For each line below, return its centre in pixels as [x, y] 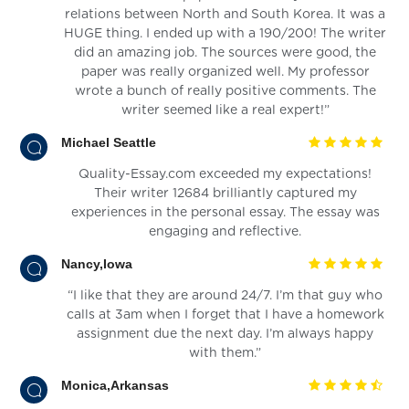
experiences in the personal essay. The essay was [225, 212]
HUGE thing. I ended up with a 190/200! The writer [225, 33]
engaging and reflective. [225, 231]
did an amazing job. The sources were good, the [225, 52]
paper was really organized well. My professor [225, 72]
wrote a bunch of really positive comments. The [225, 91]
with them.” [225, 353]
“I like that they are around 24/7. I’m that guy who [225, 295]
